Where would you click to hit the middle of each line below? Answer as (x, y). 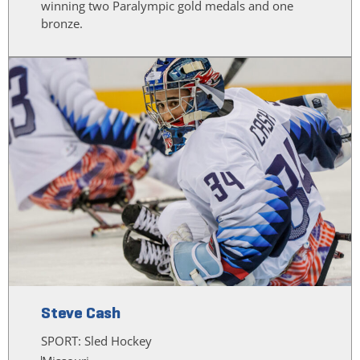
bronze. (62, 24)
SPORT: (63, 341)
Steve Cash (81, 313)
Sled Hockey (118, 341)
